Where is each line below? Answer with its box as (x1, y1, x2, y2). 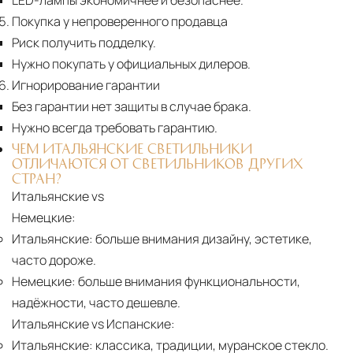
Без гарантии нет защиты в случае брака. (12, 98, 251, 116)
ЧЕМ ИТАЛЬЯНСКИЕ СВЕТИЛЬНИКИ (12, 142, 252, 155)
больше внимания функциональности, (76, 273, 300, 291)
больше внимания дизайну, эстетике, (93, 230, 312, 248)
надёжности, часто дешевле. (12, 294, 180, 312)
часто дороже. (12, 251, 96, 269)
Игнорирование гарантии (12, 76, 160, 95)
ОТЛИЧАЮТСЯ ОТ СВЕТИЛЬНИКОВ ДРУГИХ (12, 157, 303, 170)
